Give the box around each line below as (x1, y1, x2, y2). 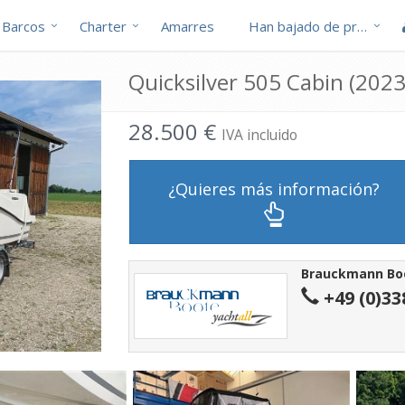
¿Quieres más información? (167, 177, 380, 200)
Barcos (2, 17, 45, 35)
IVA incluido (221, 125, 297, 145)
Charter (80, 17, 127, 35)
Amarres (161, 17, 214, 35)
